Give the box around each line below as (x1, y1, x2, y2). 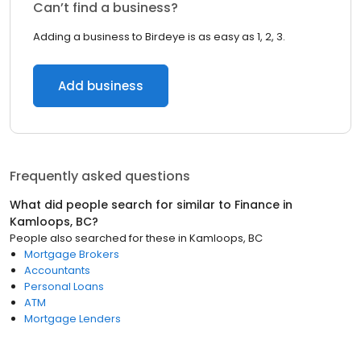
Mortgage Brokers (24, 247, 119, 262)
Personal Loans (24, 279, 104, 294)
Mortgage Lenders (24, 311, 121, 326)
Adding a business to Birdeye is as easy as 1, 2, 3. (33, 29, 285, 44)
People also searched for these (10, 230, 176, 246)
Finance (234, 197, 280, 213)
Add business (58, 77, 143, 94)
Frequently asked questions (10, 167, 190, 185)
